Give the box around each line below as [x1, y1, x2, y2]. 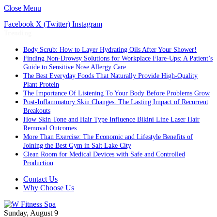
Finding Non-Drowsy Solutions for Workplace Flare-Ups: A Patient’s [23, 55, 213, 62]
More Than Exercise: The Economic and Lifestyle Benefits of [23, 133, 193, 140]
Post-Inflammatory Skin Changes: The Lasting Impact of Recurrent [23, 98, 208, 106]
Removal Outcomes [23, 124, 77, 132]
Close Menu [4, 4, 41, 12]
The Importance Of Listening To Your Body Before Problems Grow [23, 90, 210, 97]
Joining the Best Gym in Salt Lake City [23, 142, 131, 149]
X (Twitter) [36, 20, 70, 28]
